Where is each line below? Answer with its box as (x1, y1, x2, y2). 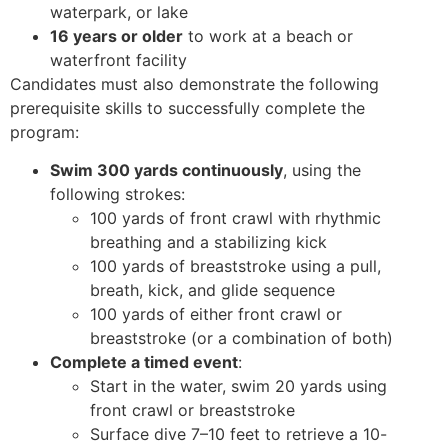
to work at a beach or (183, 25, 353, 46)
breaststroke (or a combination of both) (90, 328, 393, 349)
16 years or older (50, 25, 183, 46)
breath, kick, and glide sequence (90, 280, 335, 301)
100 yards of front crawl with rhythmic (90, 208, 381, 229)
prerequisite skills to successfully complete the (10, 97, 365, 118)
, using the (283, 160, 361, 181)
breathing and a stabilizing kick (90, 232, 327, 253)
